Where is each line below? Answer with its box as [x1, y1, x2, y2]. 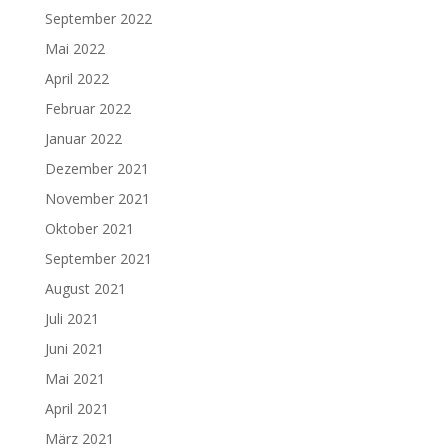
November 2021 [44, 188, 150, 208]
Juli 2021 [44, 308, 99, 328]
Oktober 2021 [44, 218, 134, 238]
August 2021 [44, 278, 126, 298]
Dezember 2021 [44, 158, 149, 178]
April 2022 [44, 68, 109, 88]
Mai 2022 [44, 38, 105, 58]
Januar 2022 [44, 128, 122, 148]
